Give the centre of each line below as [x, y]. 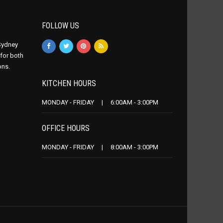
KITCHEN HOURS [69, 83]
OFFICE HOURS [65, 128]
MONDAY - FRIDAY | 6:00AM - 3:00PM [100, 102]
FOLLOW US [60, 26]
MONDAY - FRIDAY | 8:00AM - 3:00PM [100, 147]
